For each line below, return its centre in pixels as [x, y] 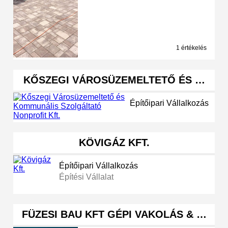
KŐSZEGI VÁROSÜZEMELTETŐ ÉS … [114, 80]
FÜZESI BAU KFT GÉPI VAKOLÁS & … [114, 215]
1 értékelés [191, 48]
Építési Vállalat [87, 177]
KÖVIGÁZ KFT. [114, 143]
